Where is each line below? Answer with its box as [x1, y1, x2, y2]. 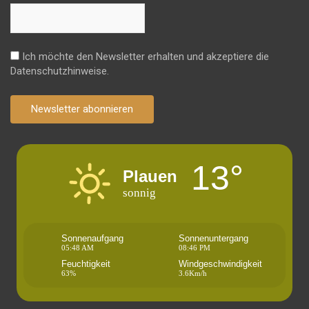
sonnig [123, 186, 156, 200]
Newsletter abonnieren [31, 102, 133, 115]
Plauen [123, 167, 177, 186]
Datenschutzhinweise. [10, 64, 109, 77]
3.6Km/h [179, 268, 207, 277]
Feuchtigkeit [61, 258, 110, 269]
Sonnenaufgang [61, 232, 123, 243]
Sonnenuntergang [179, 232, 248, 243]
